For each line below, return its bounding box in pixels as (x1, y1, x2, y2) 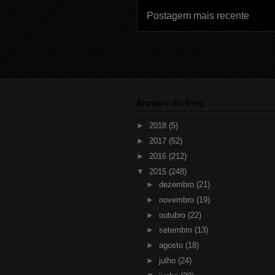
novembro (158, 195, 196, 204)
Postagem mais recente (147, 10, 249, 21)
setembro (158, 225, 195, 235)
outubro (158, 210, 188, 220)
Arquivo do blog (136, 98, 204, 108)
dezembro (158, 180, 196, 190)
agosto (158, 241, 185, 250)
